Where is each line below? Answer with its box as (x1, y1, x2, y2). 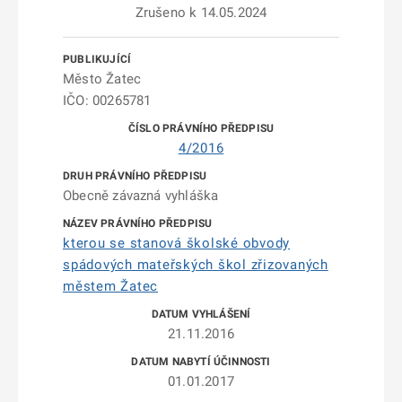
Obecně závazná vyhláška (63, 188, 219, 204)
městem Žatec (63, 278, 158, 294)
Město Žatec (63, 71, 142, 87)
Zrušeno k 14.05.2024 (135, 4, 267, 21)
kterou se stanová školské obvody (63, 235, 290, 251)
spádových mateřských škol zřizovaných (63, 257, 328, 273)
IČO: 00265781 (63, 92, 152, 109)
